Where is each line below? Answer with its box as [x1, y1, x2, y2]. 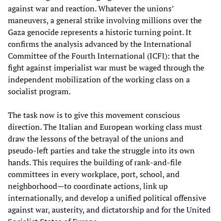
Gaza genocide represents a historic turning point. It [8, 27, 191, 38]
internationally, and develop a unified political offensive [8, 192, 206, 204]
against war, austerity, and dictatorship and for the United [8, 204, 211, 216]
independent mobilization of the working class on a [8, 74, 190, 85]
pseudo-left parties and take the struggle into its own [8, 145, 195, 156]
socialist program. [8, 86, 71, 97]
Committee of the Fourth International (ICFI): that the [8, 50, 199, 62]
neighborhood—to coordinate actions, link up [8, 181, 168, 192]
